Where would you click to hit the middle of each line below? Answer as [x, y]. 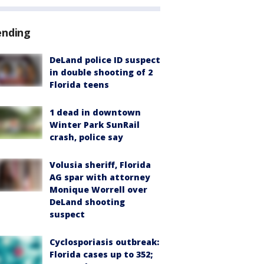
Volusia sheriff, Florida [100, 164]
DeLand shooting [87, 202]
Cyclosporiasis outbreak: [104, 242]
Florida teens [79, 84]
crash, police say [86, 137]
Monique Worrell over [98, 189]
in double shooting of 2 [101, 72]
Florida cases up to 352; [101, 254]
